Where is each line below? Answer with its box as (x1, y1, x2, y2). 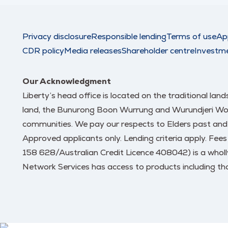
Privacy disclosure (22, 31, 91, 42)
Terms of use (166, 31, 216, 42)
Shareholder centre (122, 45, 194, 56)
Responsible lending (91, 31, 166, 42)
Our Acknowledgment (22, 76, 111, 87)
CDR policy (22, 45, 64, 56)
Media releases (64, 45, 122, 56)
